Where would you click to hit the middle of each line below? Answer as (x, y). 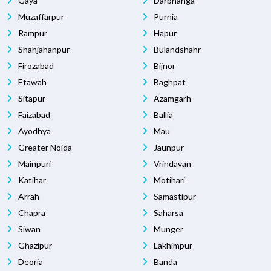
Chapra (31, 212)
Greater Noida (44, 147)
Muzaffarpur (40, 16)
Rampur (32, 33)
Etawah (31, 82)
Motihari (168, 180)
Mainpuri (34, 163)
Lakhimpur (172, 245)
